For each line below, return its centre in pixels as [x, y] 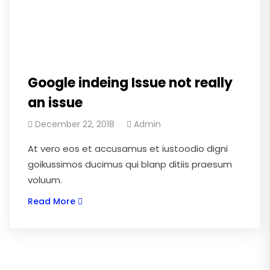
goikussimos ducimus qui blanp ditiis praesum [130, 164]
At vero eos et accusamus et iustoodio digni [128, 148]
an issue [55, 102]
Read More [52, 201]
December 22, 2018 [75, 124]
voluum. [45, 180]
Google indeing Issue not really [130, 83]
